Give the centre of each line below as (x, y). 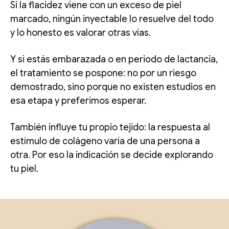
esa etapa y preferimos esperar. (78, 100)
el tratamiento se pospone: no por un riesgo (103, 73)
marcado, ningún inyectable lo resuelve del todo (112, 19)
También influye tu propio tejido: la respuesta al (110, 127)
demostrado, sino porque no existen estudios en (113, 87)
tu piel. (24, 168)
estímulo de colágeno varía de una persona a (105, 141)
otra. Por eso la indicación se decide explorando (112, 155)
